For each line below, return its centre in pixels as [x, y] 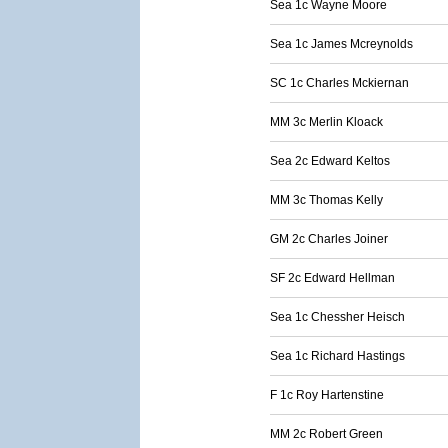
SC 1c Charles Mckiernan [339, 83]
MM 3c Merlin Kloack [326, 122]
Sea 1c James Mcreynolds [341, 44]
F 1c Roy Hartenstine [327, 395]
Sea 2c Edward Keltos [330, 161]
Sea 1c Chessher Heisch [337, 317]
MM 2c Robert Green [326, 434]
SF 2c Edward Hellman [332, 278]
